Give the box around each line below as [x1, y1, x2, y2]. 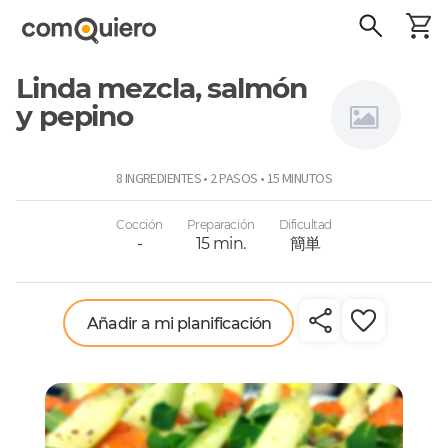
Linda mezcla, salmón [16, 71, 307, 105]
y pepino [16, 99, 134, 133]
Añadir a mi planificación [86, 313, 272, 333]
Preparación [186, 217, 255, 232]
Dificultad [278, 217, 332, 232]
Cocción [116, 217, 163, 232]
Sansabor [336, 158, 396, 179]
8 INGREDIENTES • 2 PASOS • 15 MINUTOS [115, 169, 333, 188]
